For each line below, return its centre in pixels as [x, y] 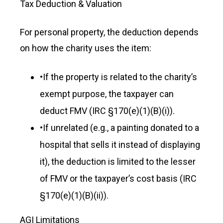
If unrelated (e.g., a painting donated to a [121, 128]
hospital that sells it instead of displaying [120, 145]
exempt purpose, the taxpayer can [107, 94]
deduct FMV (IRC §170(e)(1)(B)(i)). [107, 111]
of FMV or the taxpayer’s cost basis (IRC [118, 178]
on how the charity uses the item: [86, 48]
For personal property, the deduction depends [109, 32]
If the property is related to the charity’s [120, 77]
